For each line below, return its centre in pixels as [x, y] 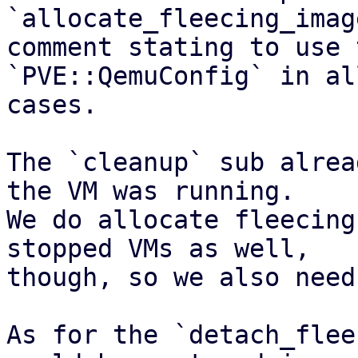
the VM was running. [151, 191]
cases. [52, 105]
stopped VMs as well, [158, 249]
